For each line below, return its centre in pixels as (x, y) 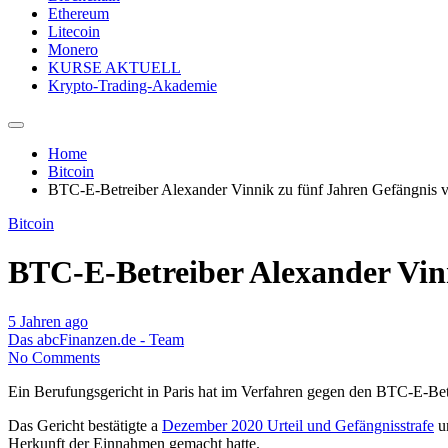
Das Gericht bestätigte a (85, 425)
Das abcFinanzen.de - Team (96, 339)
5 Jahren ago (48, 321)
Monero (73, 49)
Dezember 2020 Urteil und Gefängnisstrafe (298, 425)
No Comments (54, 357)
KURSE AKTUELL (114, 67)
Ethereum (78, 13)
